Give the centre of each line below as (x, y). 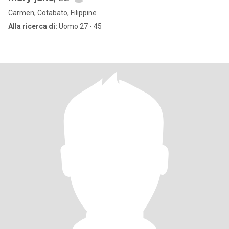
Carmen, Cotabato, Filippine (52, 13)
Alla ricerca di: (33, 26)
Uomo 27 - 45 (79, 26)
